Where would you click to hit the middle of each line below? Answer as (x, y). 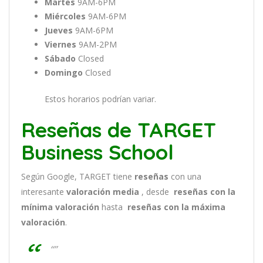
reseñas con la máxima (176, 207)
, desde (156, 192)
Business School (97, 152)
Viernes (60, 44)
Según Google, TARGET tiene (78, 176)
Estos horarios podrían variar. (100, 99)
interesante (44, 192)
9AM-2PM (97, 44)
